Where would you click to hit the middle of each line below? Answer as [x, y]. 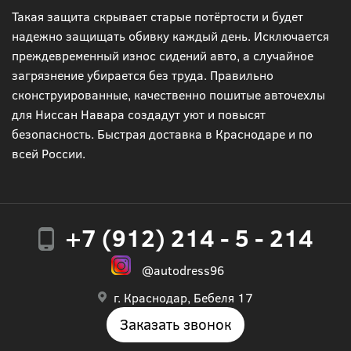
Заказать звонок [175, 324]
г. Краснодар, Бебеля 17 [183, 297]
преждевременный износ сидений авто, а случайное [163, 55]
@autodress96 [189, 270]
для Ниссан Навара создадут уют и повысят [139, 114]
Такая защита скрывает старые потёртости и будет [157, 16]
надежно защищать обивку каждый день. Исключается [170, 35]
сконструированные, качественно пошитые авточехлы [168, 94]
